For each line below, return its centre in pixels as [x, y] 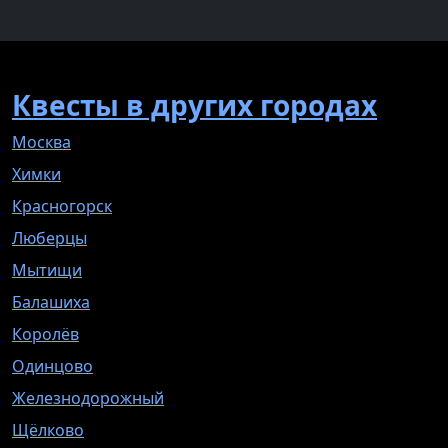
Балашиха [51, 301]
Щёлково [48, 429]
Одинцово [52, 365]
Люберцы [49, 237]
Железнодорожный [88, 397]
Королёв [45, 333]
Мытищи [47, 269]
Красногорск [62, 205]
